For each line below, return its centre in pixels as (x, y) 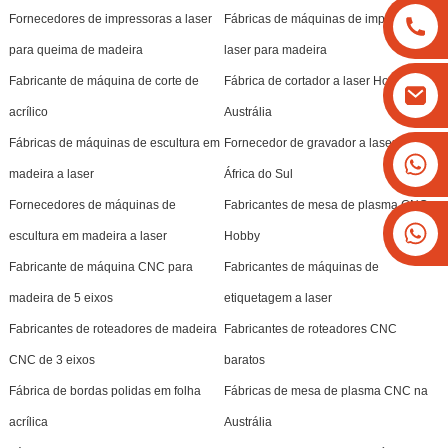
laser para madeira (275, 49)
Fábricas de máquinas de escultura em (114, 142)
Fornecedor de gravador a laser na (318, 142)
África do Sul (258, 173)
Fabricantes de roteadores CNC (310, 328)
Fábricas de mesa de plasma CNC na (325, 390)
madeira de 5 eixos (60, 297)
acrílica (28, 421)
